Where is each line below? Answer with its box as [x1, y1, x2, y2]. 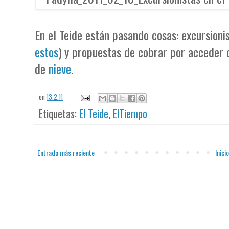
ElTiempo [113, 106, 148, 122]
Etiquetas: [39, 106, 80, 122]
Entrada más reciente [37, 147, 95, 158]
